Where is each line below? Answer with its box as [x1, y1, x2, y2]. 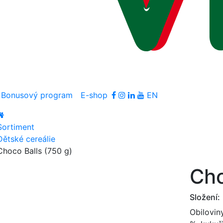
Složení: [190, 192, 221, 202]
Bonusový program [1, 90, 73, 100]
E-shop [81, 90, 108, 100]
